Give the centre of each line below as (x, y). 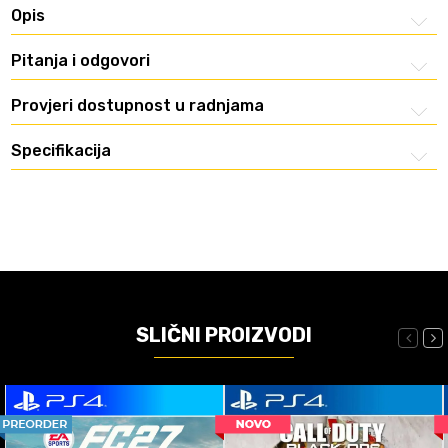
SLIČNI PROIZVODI (224, 334)
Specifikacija (61, 150)
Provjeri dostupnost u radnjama (137, 105)
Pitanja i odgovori (80, 60)
